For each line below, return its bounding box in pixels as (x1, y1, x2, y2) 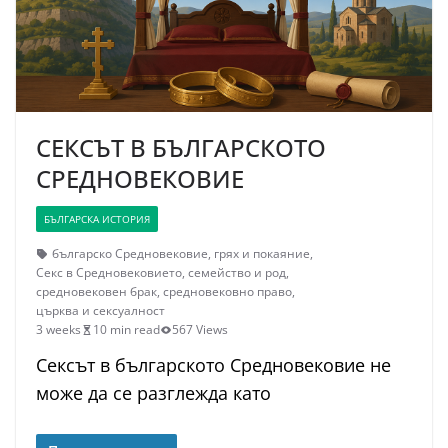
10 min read (93, 321, 160, 338)
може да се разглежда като (36, 381, 271, 405)
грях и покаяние (214, 245, 310, 262)
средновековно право (163, 283, 292, 300)
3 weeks (36, 321, 81, 338)
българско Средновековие (52, 245, 208, 262)
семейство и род (188, 264, 286, 281)
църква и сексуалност (36, 302, 165, 319)
